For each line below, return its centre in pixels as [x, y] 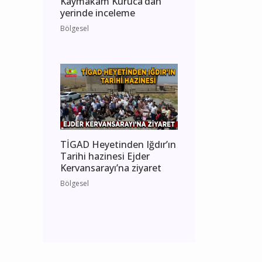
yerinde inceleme [98, 13]
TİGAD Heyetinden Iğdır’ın [118, 145]
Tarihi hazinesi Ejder [105, 156]
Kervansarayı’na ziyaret [111, 168]
